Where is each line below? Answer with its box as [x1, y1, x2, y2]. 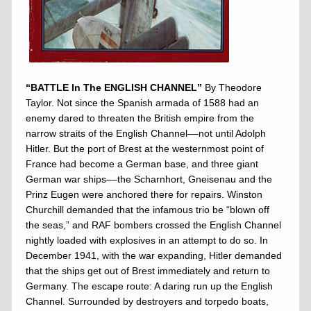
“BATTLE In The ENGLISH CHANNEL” [26, 81, 205, 93]
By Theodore [205, 81, 262, 93]
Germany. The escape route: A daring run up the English [26, 280, 273, 292]
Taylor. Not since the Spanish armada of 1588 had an [26, 96, 259, 108]
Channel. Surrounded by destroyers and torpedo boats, [26, 295, 269, 307]
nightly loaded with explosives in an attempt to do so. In [26, 234, 268, 246]
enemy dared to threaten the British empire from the [26, 112, 254, 124]
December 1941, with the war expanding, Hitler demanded [26, 249, 282, 261]
